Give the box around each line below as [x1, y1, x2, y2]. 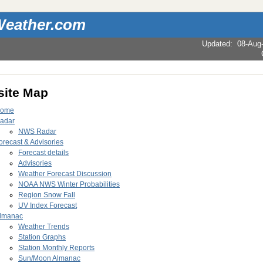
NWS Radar [18, 127, 56, 136]
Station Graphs [18, 233, 66, 242]
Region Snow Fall [18, 191, 75, 200]
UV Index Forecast [18, 201, 77, 210]
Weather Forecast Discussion [18, 170, 112, 178]
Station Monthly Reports [18, 244, 95, 252]
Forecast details [18, 149, 69, 157]
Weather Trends [18, 222, 69, 231]
